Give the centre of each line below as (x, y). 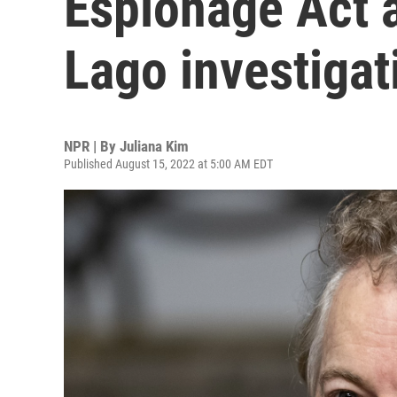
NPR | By (92, 146)
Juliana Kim (154, 146)
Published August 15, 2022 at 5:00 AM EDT (168, 164)
